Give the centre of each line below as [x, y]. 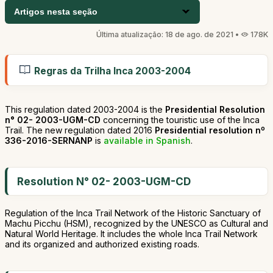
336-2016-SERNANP [50, 140]
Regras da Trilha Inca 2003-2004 [111, 71]
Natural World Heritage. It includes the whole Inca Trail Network [131, 234]
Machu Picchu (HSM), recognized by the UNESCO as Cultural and [136, 223]
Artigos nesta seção [56, 12]
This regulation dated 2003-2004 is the [85, 109]
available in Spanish [147, 140]
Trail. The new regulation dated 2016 [80, 130]
